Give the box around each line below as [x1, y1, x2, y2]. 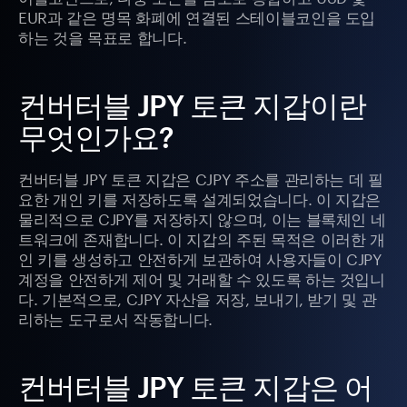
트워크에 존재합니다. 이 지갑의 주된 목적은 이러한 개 [18, 225, 385, 250]
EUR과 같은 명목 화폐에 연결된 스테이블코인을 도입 [18, 4, 376, 28]
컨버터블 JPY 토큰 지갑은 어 [18, 370, 372, 404]
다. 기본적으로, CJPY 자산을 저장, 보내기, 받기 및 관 [18, 285, 377, 310]
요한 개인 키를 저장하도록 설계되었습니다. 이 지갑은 [18, 185, 382, 210]
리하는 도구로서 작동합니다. [18, 305, 213, 330]
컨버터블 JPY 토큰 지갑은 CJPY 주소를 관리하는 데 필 [18, 165, 383, 190]
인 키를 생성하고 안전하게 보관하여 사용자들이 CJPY [18, 245, 382, 270]
